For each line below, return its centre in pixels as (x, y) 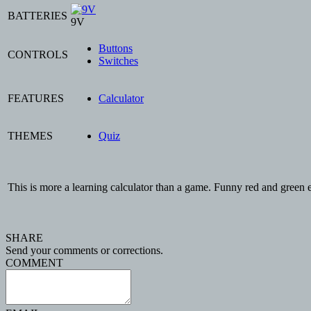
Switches (118, 61)
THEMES (30, 136)
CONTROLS (38, 54)
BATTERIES (37, 16)
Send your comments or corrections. (84, 250)
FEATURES (36, 98)
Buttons (116, 48)
